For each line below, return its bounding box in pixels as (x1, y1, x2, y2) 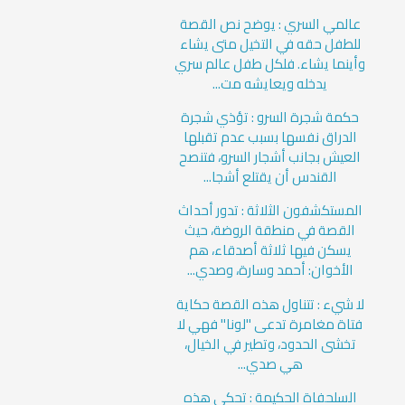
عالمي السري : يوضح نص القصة (179, 10, 361, 37)
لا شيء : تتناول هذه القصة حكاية (175, 290, 364, 317)
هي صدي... (237, 350, 303, 377)
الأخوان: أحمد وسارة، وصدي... (186, 257, 353, 284)
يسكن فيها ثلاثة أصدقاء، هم (188, 237, 352, 264)
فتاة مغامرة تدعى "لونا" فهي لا (177, 310, 363, 337)
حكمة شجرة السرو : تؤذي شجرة (181, 104, 360, 131)
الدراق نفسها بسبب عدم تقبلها (183, 124, 357, 151)
